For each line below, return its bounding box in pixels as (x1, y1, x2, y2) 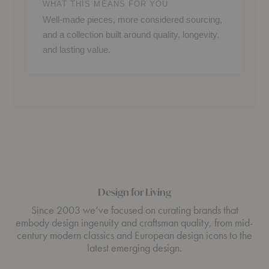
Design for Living (98, 185, 171, 198)
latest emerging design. (87, 240, 182, 255)
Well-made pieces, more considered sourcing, (43, 14, 222, 25)
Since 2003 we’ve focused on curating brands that (31, 202, 238, 217)
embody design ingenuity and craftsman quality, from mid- (16, 215, 253, 229)
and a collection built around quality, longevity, (43, 29, 219, 40)
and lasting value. (43, 44, 110, 55)
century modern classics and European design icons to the (17, 228, 252, 242)
